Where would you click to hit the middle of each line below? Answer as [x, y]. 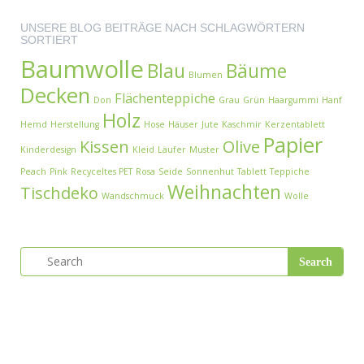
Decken [55, 95]
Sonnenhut [210, 171]
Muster [204, 149]
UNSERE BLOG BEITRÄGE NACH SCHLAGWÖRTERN [162, 28]
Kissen [104, 147]
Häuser [183, 124]
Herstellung [75, 124]
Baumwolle [82, 69]
